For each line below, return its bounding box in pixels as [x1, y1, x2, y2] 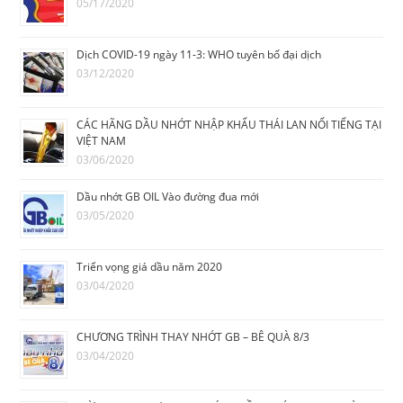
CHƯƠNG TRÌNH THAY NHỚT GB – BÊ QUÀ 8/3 [76, 329, 310, 345]
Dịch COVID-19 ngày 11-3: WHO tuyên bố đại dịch [76, 47, 322, 63]
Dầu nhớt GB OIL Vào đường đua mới [76, 189, 260, 205]
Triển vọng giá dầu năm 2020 [76, 259, 223, 275]
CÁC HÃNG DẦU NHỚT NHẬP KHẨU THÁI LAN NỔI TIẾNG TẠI [76, 117, 382, 133]
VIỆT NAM [76, 133, 127, 149]
